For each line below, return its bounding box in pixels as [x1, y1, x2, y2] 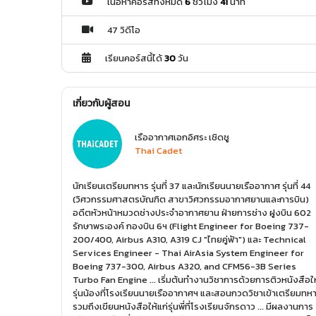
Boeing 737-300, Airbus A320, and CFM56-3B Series [73, 260, 296, 274]
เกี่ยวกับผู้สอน [73, 96, 130, 111]
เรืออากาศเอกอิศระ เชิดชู [135, 130, 229, 145]
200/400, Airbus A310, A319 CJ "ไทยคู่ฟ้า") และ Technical [73, 233, 306, 247]
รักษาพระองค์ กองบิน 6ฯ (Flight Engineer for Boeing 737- [73, 219, 309, 233]
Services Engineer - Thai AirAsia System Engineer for [73, 246, 304, 260]
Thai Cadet [135, 144, 182, 158]
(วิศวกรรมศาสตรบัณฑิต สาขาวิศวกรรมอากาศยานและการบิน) [73, 193, 309, 207]
